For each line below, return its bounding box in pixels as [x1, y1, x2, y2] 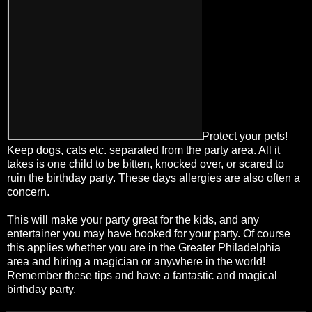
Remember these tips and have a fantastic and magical [7, 270, 277, 282]
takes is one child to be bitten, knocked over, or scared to [7, 158, 284, 171]
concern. [7, 186, 49, 198]
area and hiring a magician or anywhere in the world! [7, 256, 265, 268]
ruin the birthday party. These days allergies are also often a [7, 172, 300, 185]
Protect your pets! [202, 130, 288, 143]
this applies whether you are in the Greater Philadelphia [7, 242, 281, 254]
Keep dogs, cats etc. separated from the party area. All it [7, 144, 280, 157]
